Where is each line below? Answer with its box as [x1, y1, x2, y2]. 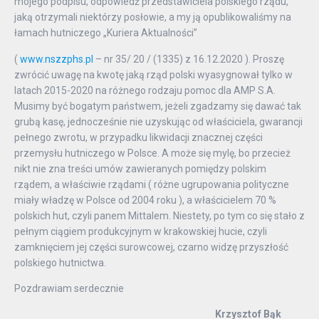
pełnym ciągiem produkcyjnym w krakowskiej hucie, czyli [14, 225, 267, 237]
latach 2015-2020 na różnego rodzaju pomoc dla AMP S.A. [14, 84, 276, 96]
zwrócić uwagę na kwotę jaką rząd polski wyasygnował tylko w [14, 68, 293, 80]
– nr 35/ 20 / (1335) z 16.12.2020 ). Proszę [93, 53, 284, 65]
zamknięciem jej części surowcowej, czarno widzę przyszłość [14, 241, 288, 253]
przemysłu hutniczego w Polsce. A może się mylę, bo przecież [14, 147, 291, 159]
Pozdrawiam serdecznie [14, 283, 124, 295]
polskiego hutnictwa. [14, 256, 106, 268]
